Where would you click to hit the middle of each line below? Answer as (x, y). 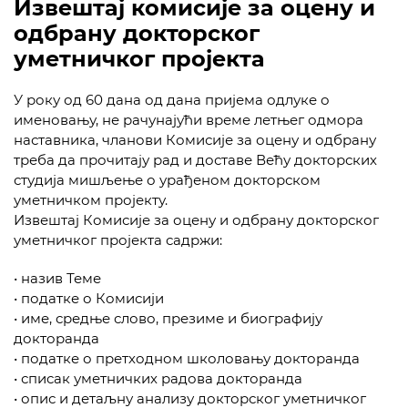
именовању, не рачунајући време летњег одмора (189, 120)
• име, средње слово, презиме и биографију (168, 318)
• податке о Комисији (89, 298)
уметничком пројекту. (91, 200)
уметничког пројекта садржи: (118, 240)
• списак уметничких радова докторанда (158, 378)
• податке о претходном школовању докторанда (187, 358)
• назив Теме (57, 278)
